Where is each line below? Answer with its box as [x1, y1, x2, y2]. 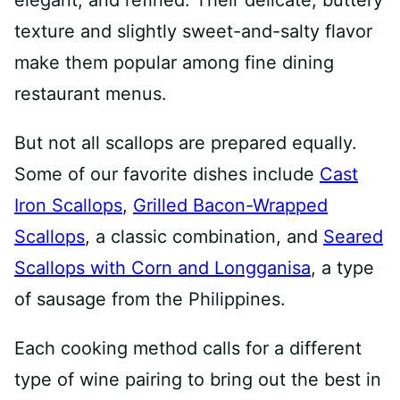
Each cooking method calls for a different [14, 337, 362, 359]
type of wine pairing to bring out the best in [14, 369, 381, 390]
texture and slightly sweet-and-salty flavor [14, 21, 372, 42]
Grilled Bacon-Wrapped [133, 195, 328, 216]
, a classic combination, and [85, 226, 323, 247]
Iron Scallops [14, 195, 122, 216]
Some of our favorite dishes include [14, 163, 320, 185]
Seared [323, 226, 383, 247]
